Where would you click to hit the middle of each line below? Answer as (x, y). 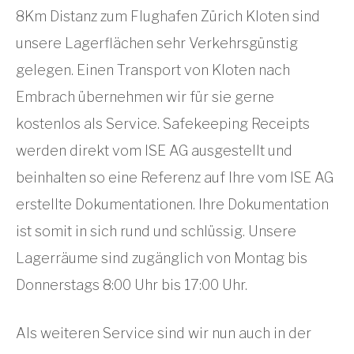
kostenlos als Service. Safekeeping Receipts (163, 124)
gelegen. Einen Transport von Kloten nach (153, 70)
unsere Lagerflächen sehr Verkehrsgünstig (157, 43)
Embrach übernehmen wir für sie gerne (145, 97)
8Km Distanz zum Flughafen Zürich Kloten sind (168, 16)
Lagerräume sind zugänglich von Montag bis (162, 258)
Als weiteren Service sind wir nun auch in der (164, 333)
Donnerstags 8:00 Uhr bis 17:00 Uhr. (132, 285)
